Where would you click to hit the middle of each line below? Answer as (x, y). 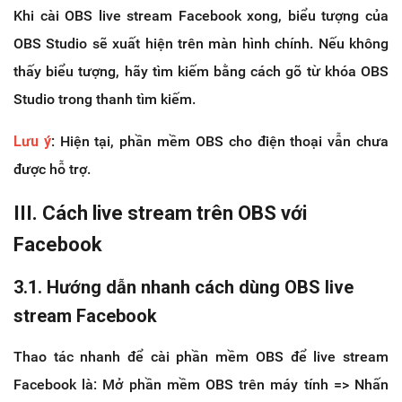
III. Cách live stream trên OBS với (160, 214)
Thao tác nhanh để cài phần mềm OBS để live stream (201, 357)
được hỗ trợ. (52, 170)
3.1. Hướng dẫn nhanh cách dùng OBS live (184, 288)
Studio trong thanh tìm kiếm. (105, 100)
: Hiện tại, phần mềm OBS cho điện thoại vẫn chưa (220, 142)
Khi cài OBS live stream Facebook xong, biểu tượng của (201, 16)
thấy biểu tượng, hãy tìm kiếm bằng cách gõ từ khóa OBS (201, 72)
